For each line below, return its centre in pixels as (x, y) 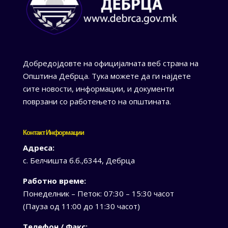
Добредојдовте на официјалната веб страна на (110, 63)
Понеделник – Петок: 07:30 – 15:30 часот (98, 194)
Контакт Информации (53, 133)
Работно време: (54, 181)
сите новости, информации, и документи (98, 89)
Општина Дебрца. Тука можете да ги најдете (107, 76)
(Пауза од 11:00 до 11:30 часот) (81, 206)
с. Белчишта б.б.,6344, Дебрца (79, 161)
